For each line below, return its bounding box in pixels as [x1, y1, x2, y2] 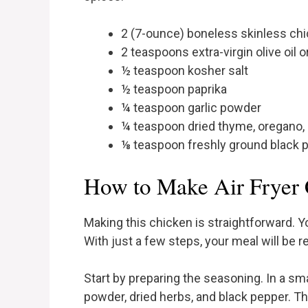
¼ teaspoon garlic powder [121, 100, 261, 115]
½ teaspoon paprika [121, 82, 227, 97]
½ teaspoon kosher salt [121, 63, 248, 78]
